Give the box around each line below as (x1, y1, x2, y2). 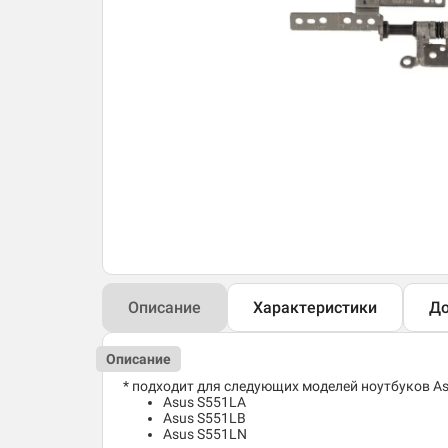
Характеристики (253, 298, 377, 318)
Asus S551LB (163, 410, 246, 427)
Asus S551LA (163, 394, 246, 411)
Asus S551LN (163, 426, 247, 443)
